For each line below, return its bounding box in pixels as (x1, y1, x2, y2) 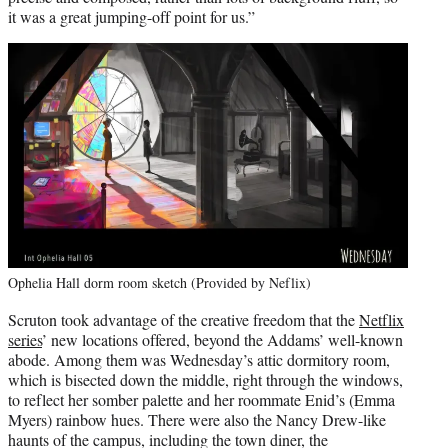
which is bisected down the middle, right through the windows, (8, 368, 403, 390)
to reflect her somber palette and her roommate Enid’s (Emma (8, 388, 395, 410)
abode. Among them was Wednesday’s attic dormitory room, (8, 348, 390, 370)
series (8, 328, 42, 350)
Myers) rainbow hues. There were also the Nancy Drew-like (8, 408, 386, 430)
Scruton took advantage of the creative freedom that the (8, 308, 359, 330)
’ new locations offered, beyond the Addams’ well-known (42, 328, 403, 350)
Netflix (359, 308, 404, 330)
